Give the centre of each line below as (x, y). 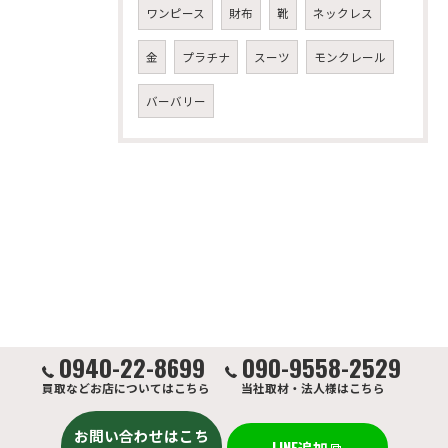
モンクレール (350, 56)
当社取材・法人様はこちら (313, 387)
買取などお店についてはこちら (126, 387)
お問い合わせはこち (141, 435)
